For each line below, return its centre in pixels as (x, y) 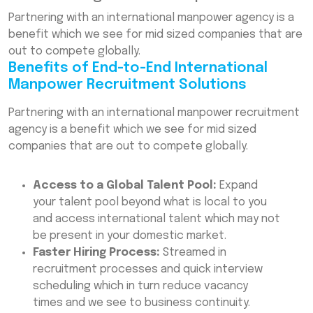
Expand (237, 186)
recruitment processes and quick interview (148, 270)
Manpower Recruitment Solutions (128, 85)
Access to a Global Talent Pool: (125, 186)
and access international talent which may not (156, 219)
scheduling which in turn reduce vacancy (140, 286)
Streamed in (193, 253)
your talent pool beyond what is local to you (150, 203)
